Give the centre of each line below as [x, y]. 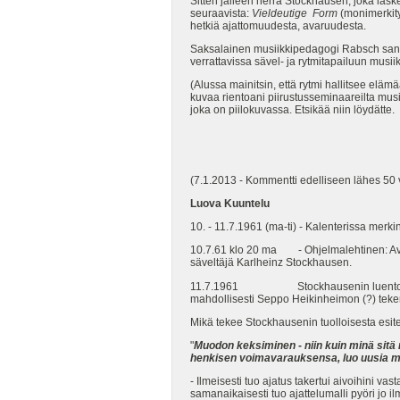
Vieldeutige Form [295, 14]
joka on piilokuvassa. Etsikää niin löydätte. [292, 110]
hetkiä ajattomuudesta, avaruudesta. [278, 26]
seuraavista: [221, 14]
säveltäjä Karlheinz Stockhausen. [271, 263]
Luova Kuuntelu [230, 204]
